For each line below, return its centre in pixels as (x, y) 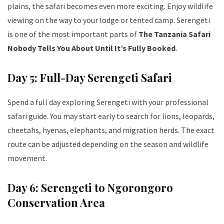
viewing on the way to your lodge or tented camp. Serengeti (109, 20)
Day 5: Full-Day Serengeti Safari (90, 78)
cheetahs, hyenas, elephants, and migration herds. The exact (111, 130)
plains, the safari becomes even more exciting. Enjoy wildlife (110, 6)
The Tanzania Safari (174, 34)
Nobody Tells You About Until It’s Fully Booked (91, 48)
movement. (27, 158)
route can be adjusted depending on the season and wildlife (108, 144)
